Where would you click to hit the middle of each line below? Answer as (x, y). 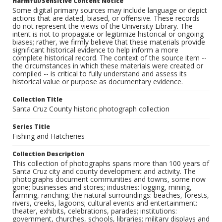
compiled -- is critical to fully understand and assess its (100, 74)
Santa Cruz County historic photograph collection (91, 109)
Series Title (31, 127)
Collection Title (37, 100)
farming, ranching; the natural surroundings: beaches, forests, (111, 195)
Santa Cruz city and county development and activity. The (104, 171)
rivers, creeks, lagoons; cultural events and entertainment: (105, 203)
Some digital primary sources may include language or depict (110, 10)
